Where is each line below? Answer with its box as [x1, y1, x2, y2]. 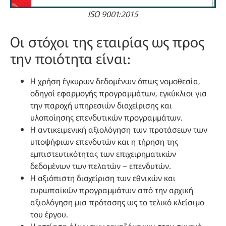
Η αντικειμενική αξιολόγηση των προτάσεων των [30, 123, 207, 135]
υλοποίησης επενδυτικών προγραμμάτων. [30, 110, 183, 123]
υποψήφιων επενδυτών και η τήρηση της [30, 135, 178, 147]
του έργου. [30, 207, 68, 220]
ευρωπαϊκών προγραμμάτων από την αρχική [30, 183, 193, 196]
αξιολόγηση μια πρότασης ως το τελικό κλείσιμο [30, 195, 204, 208]
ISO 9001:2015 [88, 7, 138, 20]
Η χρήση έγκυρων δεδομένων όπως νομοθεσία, [30, 74, 200, 87]
